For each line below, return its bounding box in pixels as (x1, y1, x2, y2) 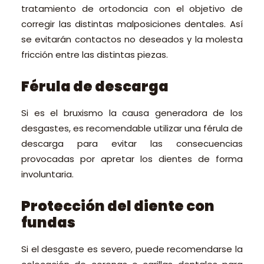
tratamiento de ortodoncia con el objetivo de (21, 2, 243, 15)
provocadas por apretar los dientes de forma (21, 153, 243, 165)
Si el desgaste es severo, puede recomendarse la (21, 243, 243, 255)
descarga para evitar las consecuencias (21, 137, 243, 150)
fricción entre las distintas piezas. (21, 48, 168, 61)
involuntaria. (21, 168, 74, 180)
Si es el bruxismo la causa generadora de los (21, 107, 243, 119)
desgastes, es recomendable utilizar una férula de (21, 122, 243, 134)
